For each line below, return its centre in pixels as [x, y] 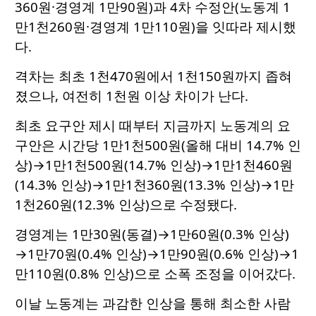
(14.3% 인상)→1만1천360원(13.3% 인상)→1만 [154, 185]
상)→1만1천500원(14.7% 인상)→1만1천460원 [154, 165]
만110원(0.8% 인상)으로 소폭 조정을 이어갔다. [155, 274]
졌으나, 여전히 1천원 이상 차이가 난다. [132, 96]
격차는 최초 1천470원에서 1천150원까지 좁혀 [153, 76]
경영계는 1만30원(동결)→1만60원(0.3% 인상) [152, 234]
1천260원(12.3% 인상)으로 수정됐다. [126, 205]
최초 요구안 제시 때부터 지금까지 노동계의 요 [153, 126]
